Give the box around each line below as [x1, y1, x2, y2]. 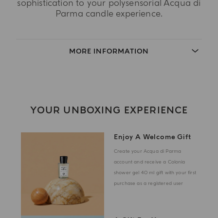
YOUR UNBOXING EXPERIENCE [30, 104, 188, 116]
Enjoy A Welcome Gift [114, 132, 191, 141]
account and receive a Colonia [114, 159, 185, 165]
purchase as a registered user [114, 180, 183, 186]
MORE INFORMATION [69, 47, 149, 55]
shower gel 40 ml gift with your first [114, 169, 196, 176]
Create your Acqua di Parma [114, 148, 182, 154]
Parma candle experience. [55, 8, 163, 19]
